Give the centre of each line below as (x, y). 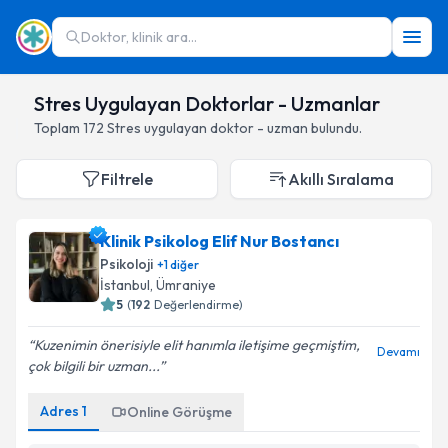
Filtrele (127, 179)
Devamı (398, 351)
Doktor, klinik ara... (139, 37)
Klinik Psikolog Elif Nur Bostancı (219, 241)
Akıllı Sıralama (341, 179)
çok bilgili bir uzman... (93, 366)
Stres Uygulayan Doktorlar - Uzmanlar (207, 103)
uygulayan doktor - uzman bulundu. (253, 128)
